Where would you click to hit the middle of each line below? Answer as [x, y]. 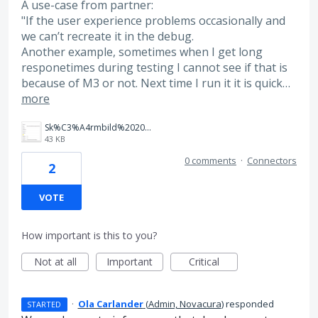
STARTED [44, 305]
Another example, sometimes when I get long [142, 51]
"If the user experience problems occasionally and [153, 20]
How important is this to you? [89, 236]
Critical [204, 262]
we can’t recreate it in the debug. [108, 36]
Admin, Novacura [185, 304]
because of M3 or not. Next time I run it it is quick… [156, 83]
